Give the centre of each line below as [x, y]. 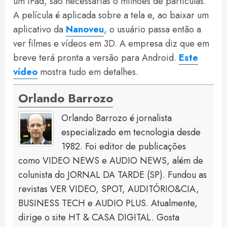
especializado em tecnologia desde [131, 133]
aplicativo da [40, 30]
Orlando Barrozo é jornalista [117, 118]
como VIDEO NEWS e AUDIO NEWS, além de [111, 161]
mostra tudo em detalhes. [88, 72]
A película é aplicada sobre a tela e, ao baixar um [111, 15]
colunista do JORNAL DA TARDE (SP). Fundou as [112, 175]
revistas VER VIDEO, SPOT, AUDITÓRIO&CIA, [109, 189]
